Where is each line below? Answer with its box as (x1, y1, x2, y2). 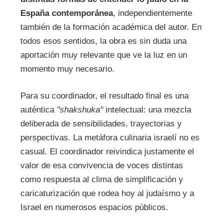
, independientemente (112, 8, 192, 18)
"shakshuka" (56, 105, 103, 114)
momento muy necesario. (20, 64, 114, 74)
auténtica (20, 105, 57, 114)
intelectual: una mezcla (103, 105, 191, 114)
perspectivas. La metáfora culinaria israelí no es (20, 132, 200, 142)
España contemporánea (20, 8, 113, 18)
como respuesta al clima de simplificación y (20, 174, 183, 184)
